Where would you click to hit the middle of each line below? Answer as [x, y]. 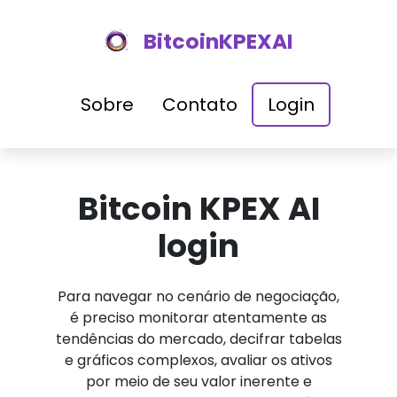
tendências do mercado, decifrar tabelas [198, 339]
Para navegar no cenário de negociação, [198, 296]
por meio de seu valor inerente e [198, 381]
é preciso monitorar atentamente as [198, 318]
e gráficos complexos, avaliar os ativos [198, 360]
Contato [200, 105]
